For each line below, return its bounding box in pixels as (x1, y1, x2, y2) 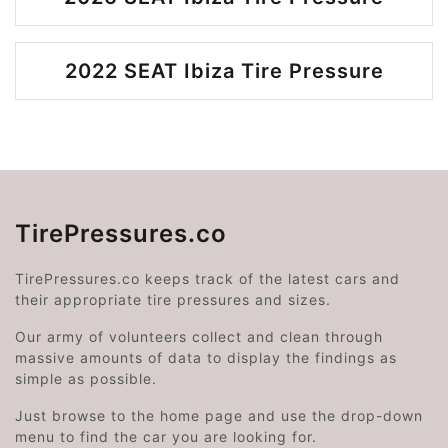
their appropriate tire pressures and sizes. (15, 290, 331, 308)
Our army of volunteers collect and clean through (15, 327, 383, 345)
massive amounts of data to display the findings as (15, 348, 397, 366)
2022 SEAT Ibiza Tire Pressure (64, 58, 384, 83)
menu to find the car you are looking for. (15, 427, 317, 445)
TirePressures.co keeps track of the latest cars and (15, 269, 400, 287)
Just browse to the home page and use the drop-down (15, 406, 423, 424)
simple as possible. (15, 369, 157, 387)
